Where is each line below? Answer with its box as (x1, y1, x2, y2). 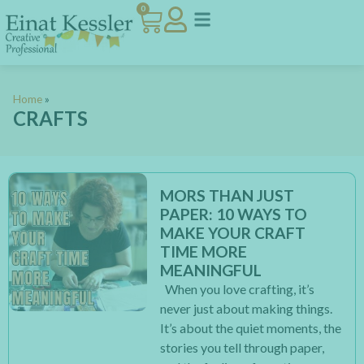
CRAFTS (13, 106, 88, 130)
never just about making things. (160, 301, 333, 316)
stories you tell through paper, (160, 340, 325, 355)
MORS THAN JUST (160, 186, 295, 205)
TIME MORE (160, 242, 248, 261)
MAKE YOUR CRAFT (160, 223, 306, 242)
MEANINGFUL (160, 261, 262, 279)
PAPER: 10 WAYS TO (160, 205, 308, 223)
